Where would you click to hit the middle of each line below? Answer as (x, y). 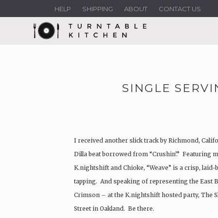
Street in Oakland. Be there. (114, 208)
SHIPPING (98, 9)
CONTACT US (180, 9)
